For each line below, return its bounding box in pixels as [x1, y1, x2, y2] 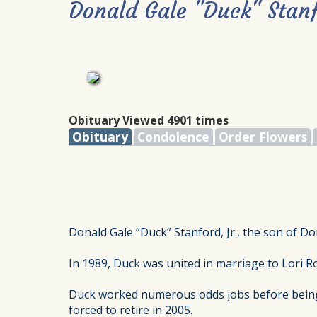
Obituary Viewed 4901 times [69, 113, 229, 129]
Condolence [137, 128, 209, 146]
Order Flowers [219, 128, 307, 146]
